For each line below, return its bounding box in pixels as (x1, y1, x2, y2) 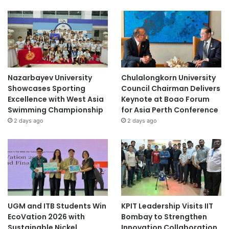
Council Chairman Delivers (121, 83, 220, 94)
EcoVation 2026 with (8, 211, 85, 222)
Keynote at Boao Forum (121, 94, 210, 105)
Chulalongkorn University (121, 73, 216, 83)
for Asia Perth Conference (121, 105, 218, 116)
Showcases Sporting (8, 83, 85, 94)
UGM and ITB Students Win (8, 200, 106, 211)
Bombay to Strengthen (121, 211, 207, 222)
